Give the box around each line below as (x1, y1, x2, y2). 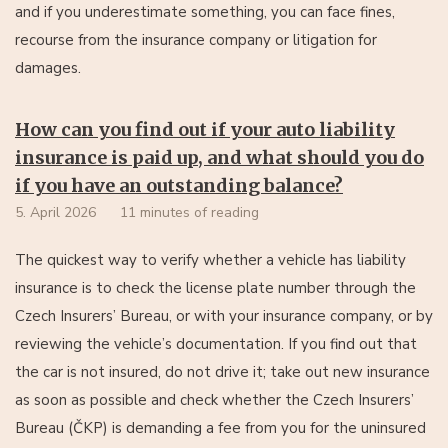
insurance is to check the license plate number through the (15, 277, 416, 298)
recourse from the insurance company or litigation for (15, 29, 377, 50)
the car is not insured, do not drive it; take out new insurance (15, 361, 430, 382)
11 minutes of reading (120, 202, 259, 222)
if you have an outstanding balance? (15, 173, 343, 197)
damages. (15, 57, 81, 78)
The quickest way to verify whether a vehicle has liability (15, 249, 406, 270)
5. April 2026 (15, 202, 96, 222)
